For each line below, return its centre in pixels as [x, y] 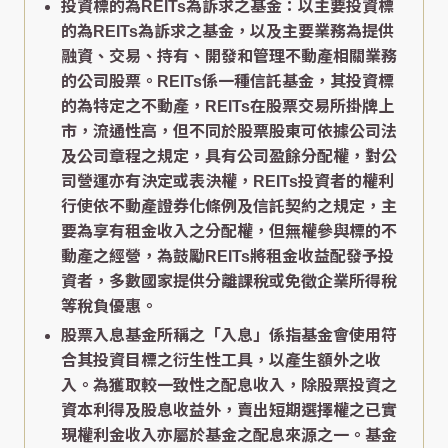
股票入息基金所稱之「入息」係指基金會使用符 [229, 336]
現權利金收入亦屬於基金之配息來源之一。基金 [229, 436]
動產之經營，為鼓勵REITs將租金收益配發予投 [227, 257]
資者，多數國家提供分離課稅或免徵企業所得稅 [229, 282]
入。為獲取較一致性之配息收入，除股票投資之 [229, 386]
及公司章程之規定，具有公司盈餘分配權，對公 [229, 157]
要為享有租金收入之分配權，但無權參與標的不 [229, 232]
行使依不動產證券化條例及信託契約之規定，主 [229, 207]
